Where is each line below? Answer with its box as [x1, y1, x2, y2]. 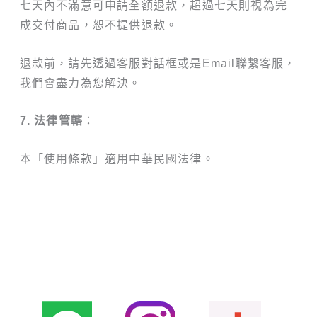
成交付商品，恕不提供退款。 [19, 18, 178, 31]
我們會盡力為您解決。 [19, 76, 142, 89]
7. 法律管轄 [19, 115, 83, 127]
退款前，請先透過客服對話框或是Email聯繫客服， [19, 57, 296, 69]
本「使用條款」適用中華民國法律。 [19, 152, 214, 165]
